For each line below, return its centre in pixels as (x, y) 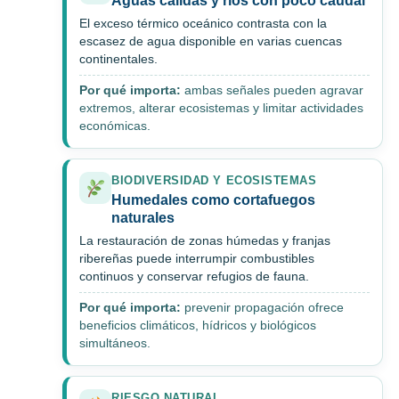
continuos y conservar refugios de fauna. (194, 277)
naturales (143, 218)
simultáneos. (115, 344)
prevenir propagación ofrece (262, 308)
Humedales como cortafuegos (213, 200)
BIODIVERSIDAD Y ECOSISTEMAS (214, 181)
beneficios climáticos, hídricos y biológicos (198, 326)
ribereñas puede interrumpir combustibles (197, 259)
